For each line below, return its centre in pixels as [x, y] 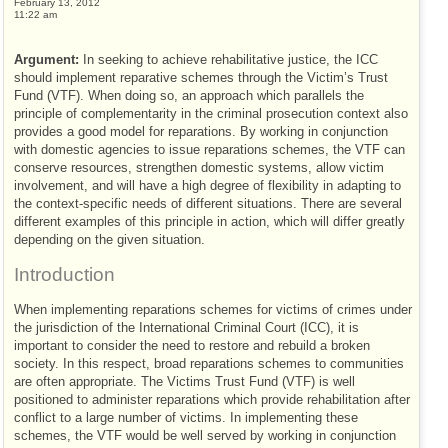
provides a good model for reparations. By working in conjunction [201, 131]
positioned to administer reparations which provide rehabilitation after [212, 400]
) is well [333, 382]
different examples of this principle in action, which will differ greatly [209, 221]
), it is [342, 328]
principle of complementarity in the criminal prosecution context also [211, 113]
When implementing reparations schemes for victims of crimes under [213, 310]
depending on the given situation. [109, 239]
